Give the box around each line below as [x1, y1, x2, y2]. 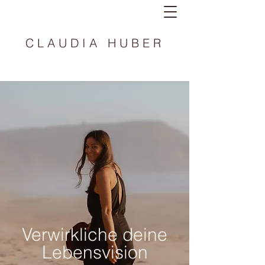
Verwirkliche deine [22, 224, 167, 245]
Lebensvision [41, 241, 148, 263]
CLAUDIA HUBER [25, 35, 164, 50]
